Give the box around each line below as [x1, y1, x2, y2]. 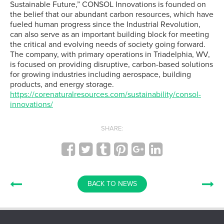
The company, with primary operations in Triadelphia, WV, [10, 49, 210, 59]
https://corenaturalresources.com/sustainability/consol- [10, 89, 201, 99]
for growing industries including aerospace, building [10, 69, 191, 79]
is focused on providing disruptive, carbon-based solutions [10, 59, 213, 69]
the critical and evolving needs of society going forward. [10, 39, 205, 49]
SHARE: [101, 124, 123, 132]
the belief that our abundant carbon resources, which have [10, 9, 213, 19]
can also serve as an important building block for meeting [10, 29, 209, 39]
